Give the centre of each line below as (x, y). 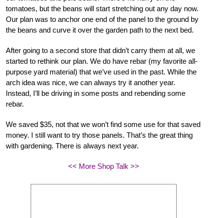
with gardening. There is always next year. (72, 145)
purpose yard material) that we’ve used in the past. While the (101, 72)
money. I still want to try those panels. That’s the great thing (99, 135)
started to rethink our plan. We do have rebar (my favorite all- (102, 61)
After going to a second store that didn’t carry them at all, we (100, 50)
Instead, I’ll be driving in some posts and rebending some (96, 93)
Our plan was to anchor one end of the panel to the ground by (102, 19)
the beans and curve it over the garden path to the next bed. (100, 30)
